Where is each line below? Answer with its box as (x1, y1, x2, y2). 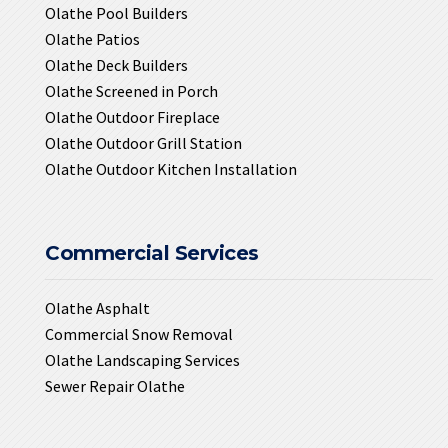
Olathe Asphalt (45, 297, 150, 318)
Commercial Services (45, 240, 259, 265)
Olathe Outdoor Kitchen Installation (45, 158, 297, 179)
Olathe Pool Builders (45, 2, 188, 23)
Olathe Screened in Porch (45, 80, 218, 101)
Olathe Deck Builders (45, 54, 188, 75)
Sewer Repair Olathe (45, 375, 185, 396)
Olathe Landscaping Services (45, 349, 240, 370)
